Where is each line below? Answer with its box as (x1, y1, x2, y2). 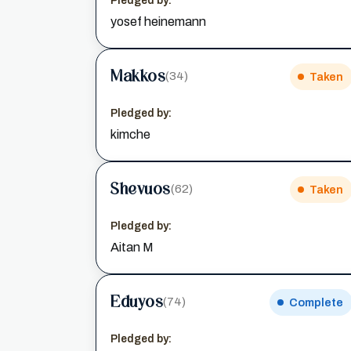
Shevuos (110, 179, 171, 199)
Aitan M (110, 240, 154, 254)
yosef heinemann (110, 14, 206, 28)
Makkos (110, 67, 165, 86)
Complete (288, 295, 343, 309)
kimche (110, 127, 150, 141)
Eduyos (110, 292, 163, 312)
